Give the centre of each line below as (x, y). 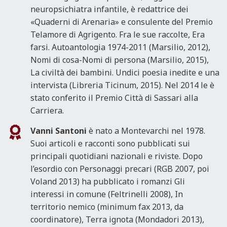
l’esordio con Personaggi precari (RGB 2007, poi (120, 169)
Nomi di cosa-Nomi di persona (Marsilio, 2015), (120, 60)
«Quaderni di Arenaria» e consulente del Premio (122, 22)
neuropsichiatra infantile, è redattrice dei (109, 9)
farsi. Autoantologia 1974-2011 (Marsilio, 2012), (120, 47)
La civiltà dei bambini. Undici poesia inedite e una (125, 73)
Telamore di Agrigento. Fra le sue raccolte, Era (118, 35)
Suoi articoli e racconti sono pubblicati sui (110, 144)
